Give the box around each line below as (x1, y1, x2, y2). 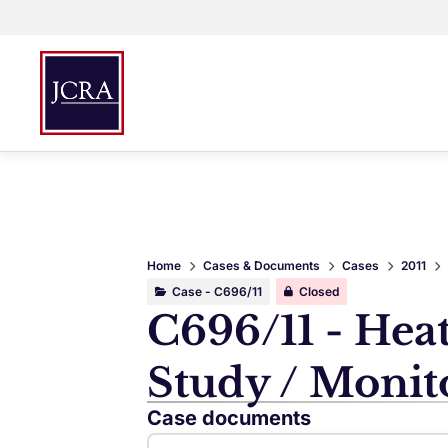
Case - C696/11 (172, 283, 262, 299)
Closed (299, 283, 339, 299)
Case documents (147, 405, 311, 430)
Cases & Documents (203, 258, 320, 273)
